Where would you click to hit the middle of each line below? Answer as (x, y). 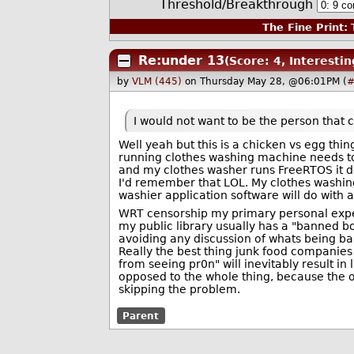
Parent (141, 316)
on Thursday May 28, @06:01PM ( (266, 82)
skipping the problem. (179, 290)
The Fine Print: (305, 28)
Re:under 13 (181, 60)
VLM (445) (157, 82)
